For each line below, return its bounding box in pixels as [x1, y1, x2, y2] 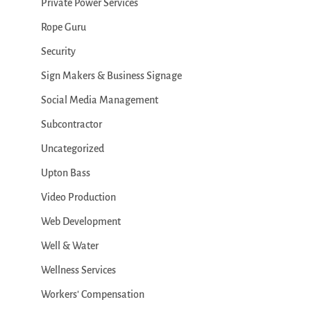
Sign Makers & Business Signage [40, 70, 182, 81]
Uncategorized [40, 143, 104, 154]
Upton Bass [40, 167, 90, 178]
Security [40, 46, 76, 57]
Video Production [40, 192, 116, 203]
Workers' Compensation [40, 289, 144, 300]
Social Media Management [40, 94, 158, 106]
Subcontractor [40, 119, 102, 130]
